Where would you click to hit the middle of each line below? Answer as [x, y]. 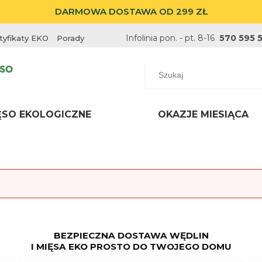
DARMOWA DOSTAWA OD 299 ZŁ [131, 11]
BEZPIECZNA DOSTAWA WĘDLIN [131, 235]
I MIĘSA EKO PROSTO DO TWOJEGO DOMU [131, 246]
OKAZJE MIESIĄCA [203, 114]
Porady [70, 38]
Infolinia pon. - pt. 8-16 [173, 38]
